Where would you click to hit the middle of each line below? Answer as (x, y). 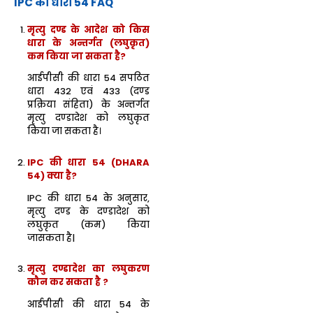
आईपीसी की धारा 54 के (88, 305)
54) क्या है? (52, 176)
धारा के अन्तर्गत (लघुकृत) (88, 43)
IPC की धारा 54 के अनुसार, (88, 198)
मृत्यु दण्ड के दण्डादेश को (88, 211)
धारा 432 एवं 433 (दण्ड (88, 92)
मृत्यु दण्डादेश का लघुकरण (88, 269)
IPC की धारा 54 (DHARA (88, 163)
